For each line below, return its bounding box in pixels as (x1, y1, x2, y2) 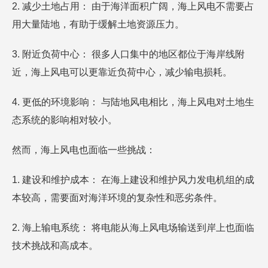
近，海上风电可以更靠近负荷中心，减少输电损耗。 (12, 67, 232, 77)
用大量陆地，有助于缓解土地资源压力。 (12, 19, 184, 29)
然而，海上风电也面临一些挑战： (12, 145, 156, 155)
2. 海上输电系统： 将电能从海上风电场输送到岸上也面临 (12, 223, 254, 233)
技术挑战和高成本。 (12, 240, 98, 251)
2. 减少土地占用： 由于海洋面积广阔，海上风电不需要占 (12, 1, 254, 11)
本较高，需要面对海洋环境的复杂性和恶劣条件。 (12, 193, 223, 203)
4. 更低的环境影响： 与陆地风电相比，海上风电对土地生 (12, 97, 254, 107)
